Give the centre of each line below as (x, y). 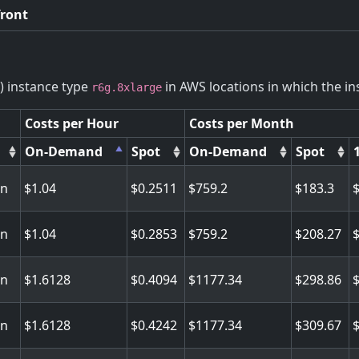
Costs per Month (241, 123)
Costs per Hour (71, 123)
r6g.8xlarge (127, 87)
